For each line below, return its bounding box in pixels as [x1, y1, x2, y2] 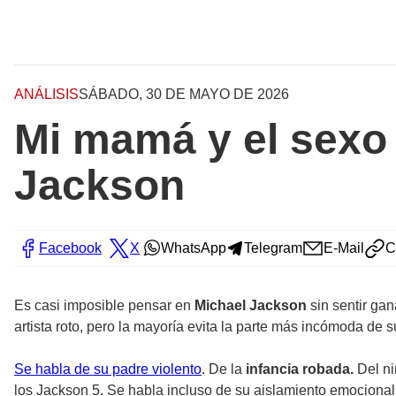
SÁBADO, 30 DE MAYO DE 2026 [79, 87, 289, 103]
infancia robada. [246, 362, 354, 377]
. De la [202, 362, 246, 377]
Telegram [244, 240, 302, 256]
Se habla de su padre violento [14, 362, 202, 377]
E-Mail [324, 240, 364, 256]
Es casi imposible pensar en [14, 298, 191, 314]
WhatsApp [161, 240, 226, 256]
